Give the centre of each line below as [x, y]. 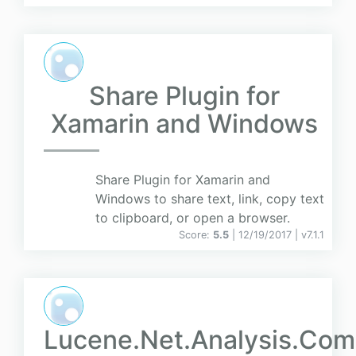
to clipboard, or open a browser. [193, 218]
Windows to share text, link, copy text [210, 199]
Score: [196, 235]
